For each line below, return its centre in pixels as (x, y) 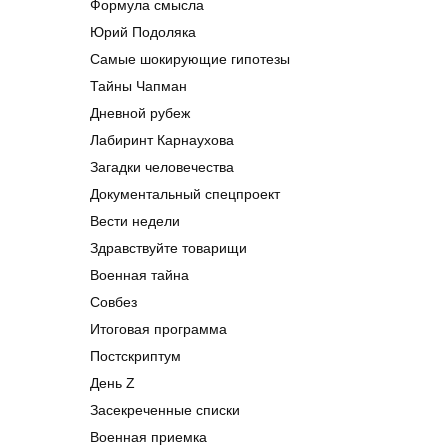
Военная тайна (139, 275)
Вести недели (135, 221)
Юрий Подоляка (143, 32)
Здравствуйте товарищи (168, 248)
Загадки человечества (162, 167)
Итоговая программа (158, 329)
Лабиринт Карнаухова (162, 140)
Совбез (113, 302)
